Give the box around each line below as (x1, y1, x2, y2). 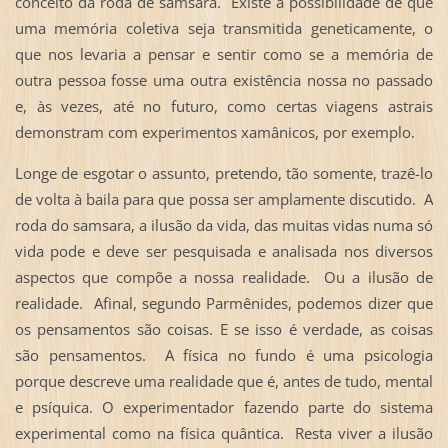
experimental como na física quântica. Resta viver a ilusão (14, 422, 434, 443)
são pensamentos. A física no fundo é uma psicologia (14, 344, 434, 365)
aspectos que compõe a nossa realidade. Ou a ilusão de (14, 266, 434, 287)
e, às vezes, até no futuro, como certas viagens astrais (14, 95, 434, 116)
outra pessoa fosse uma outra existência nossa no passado (14, 69, 434, 90)
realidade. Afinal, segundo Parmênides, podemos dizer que (14, 292, 434, 313)
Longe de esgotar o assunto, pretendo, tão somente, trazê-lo (14, 162, 434, 183)
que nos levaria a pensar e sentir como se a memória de (14, 43, 434, 64)
